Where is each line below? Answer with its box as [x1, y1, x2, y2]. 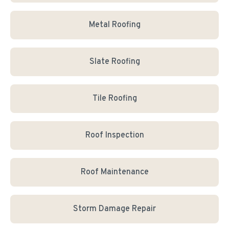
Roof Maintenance [80, 167, 149, 177]
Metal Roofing [88, 20, 141, 30]
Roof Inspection [85, 130, 144, 141]
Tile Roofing [92, 94, 137, 104]
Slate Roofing [89, 57, 140, 67]
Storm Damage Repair [73, 204, 156, 214]
